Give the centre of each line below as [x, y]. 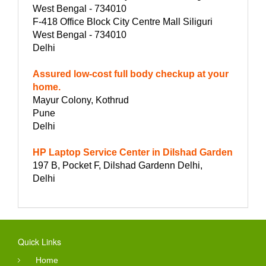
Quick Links [39, 242]
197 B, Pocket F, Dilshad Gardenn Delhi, [118, 166]
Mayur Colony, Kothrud [81, 100]
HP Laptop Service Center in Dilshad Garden [133, 153]
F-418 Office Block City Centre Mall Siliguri [123, 22]
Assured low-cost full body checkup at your [131, 74]
